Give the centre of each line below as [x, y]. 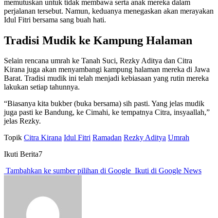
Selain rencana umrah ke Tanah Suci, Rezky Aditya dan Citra [98, 61]
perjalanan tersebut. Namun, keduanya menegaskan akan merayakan [109, 11]
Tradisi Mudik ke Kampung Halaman [98, 40]
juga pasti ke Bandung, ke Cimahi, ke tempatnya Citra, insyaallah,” [107, 112]
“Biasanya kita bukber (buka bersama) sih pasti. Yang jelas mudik [104, 104]
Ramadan [107, 138]
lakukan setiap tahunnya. [42, 87]
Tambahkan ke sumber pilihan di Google [68, 171]
